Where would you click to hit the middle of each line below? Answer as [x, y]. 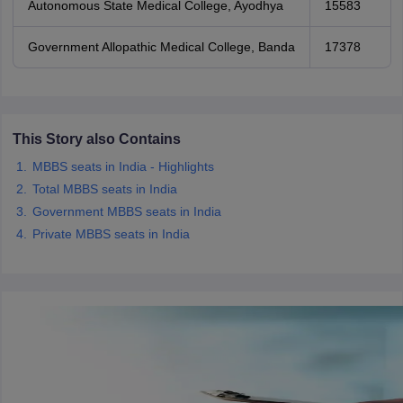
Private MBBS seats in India [111, 234]
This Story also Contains [96, 139]
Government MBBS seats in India [126, 211]
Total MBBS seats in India [104, 189]
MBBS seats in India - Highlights [123, 166]
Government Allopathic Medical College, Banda [161, 47]
